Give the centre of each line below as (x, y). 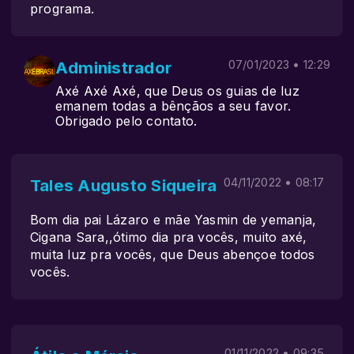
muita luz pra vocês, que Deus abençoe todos (173, 254)
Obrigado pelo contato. (126, 121)
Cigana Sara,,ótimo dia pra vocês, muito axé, (169, 237)
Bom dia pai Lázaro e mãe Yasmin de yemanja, (173, 220)
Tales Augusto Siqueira (124, 185)
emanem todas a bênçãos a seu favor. (173, 106)
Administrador (114, 68)
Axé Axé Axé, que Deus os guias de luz (177, 91)
